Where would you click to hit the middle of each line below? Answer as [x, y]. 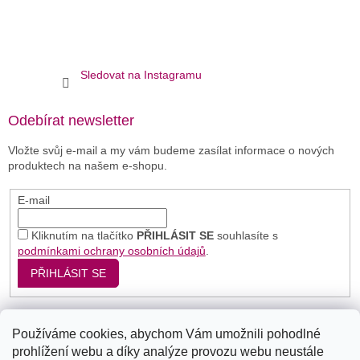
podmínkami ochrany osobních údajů [111, 251]
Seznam [142, 335]
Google [190, 335]
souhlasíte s [245, 236]
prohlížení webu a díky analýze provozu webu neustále [168, 352]
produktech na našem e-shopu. [88, 165]
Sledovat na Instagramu [141, 74]
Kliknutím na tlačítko [84, 236]
